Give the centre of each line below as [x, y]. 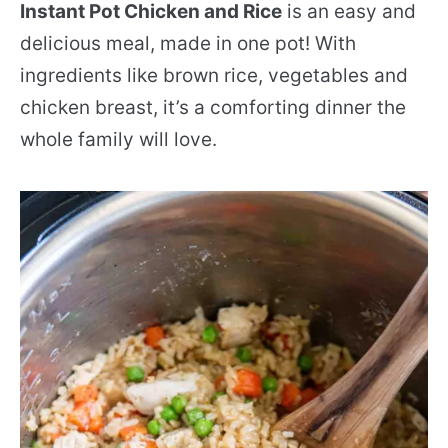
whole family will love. [118, 140]
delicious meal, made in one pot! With [188, 44]
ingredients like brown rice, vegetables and [214, 76]
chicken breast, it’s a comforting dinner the [213, 108]
